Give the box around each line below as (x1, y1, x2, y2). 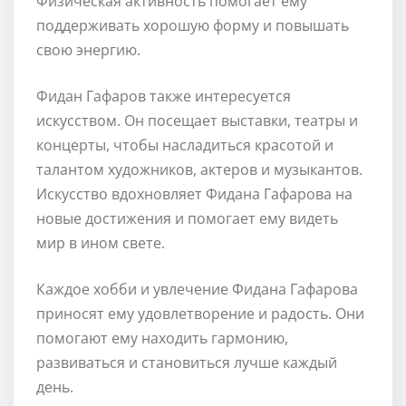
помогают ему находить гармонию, (36, 327, 288, 348)
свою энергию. (36, 39, 140, 60)
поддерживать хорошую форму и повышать (36, 14, 349, 35)
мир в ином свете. (36, 232, 165, 253)
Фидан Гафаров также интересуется (36, 85, 291, 106)
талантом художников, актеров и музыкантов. (36, 159, 362, 179)
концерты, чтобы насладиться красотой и (36, 134, 333, 155)
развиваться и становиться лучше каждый (36, 352, 337, 372)
